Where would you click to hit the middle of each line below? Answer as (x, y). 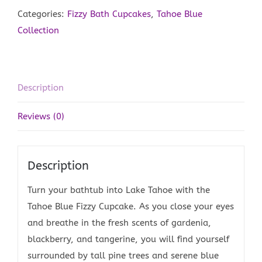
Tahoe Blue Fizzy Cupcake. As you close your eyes (130, 207)
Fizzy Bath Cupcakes (109, 14)
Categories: (42, 14)
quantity (217, 13)
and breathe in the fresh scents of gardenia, (119, 223)
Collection (38, 30)
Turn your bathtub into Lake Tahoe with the (118, 190)
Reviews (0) (41, 116)
